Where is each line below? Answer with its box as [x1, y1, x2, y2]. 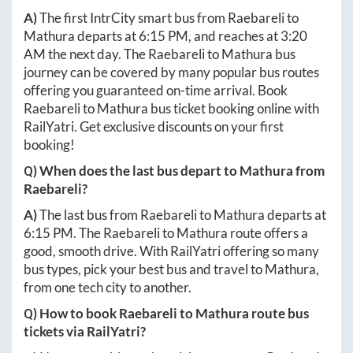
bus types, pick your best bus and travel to [24, 260, 265, 277]
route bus [249, 304, 309, 321]
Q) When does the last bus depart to [24, 162, 240, 179]
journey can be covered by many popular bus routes [24, 63, 319, 80]
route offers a [228, 224, 308, 241]
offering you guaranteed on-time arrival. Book [24, 81, 288, 98]
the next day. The [46, 45, 148, 62]
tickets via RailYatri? [24, 322, 146, 340]
